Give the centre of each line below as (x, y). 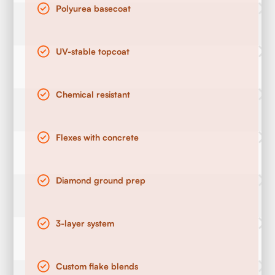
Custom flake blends (97, 266)
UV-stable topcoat (92, 52)
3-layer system (85, 223)
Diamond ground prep (100, 180)
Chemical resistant (93, 95)
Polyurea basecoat (93, 9)
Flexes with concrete (97, 137)
